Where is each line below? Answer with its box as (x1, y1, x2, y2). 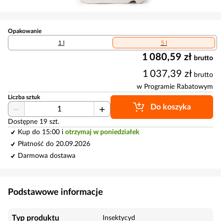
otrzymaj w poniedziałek (65, 129, 139, 136)
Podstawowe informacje (8, 188, 103, 197)
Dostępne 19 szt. (8, 118, 59, 125)
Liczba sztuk (8, 94, 40, 100)
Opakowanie (8, 28, 41, 34)
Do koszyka (150, 103, 191, 111)
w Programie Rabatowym (137, 83, 213, 90)
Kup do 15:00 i (18, 129, 65, 136)
